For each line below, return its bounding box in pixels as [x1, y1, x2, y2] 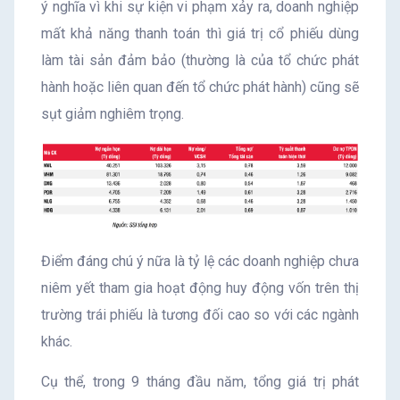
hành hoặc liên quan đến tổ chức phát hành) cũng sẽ [41, 79, 359, 96]
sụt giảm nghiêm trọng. [41, 105, 184, 122]
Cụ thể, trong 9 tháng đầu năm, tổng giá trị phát [41, 372, 359, 390]
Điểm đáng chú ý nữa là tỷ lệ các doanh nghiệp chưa [41, 252, 359, 270]
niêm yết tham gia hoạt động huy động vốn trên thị [41, 279, 359, 296]
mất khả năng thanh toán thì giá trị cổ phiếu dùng [41, 25, 359, 42]
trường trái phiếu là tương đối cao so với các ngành [41, 305, 359, 323]
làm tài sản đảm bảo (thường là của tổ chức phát [41, 52, 359, 69]
